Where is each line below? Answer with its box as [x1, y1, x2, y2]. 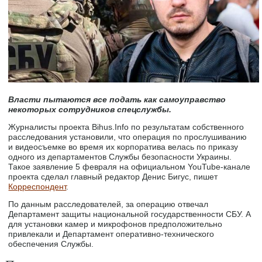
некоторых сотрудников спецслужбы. [8, 105, 172, 114]
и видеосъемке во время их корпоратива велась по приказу [8, 142, 239, 151]
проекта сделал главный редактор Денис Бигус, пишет [8, 172, 218, 181]
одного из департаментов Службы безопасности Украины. [8, 152, 232, 161]
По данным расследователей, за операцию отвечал [8, 199, 209, 209]
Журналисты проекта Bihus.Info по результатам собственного [8, 122, 244, 132]
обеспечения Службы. [8, 239, 94, 249]
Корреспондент [8, 182, 67, 191]
